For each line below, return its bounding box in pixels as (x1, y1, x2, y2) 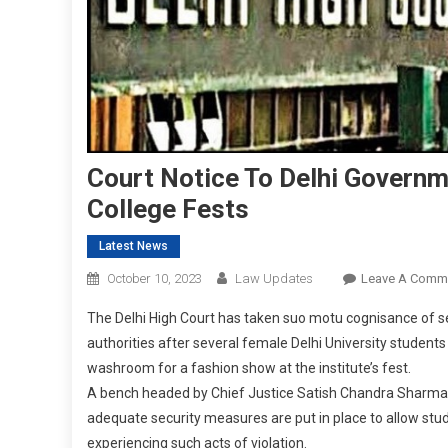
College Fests (87, 194, 249, 225)
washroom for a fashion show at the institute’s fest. (87, 360, 411, 377)
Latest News (99, 239, 168, 254)
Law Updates (235, 271, 313, 287)
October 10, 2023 (107, 271, 202, 287)
